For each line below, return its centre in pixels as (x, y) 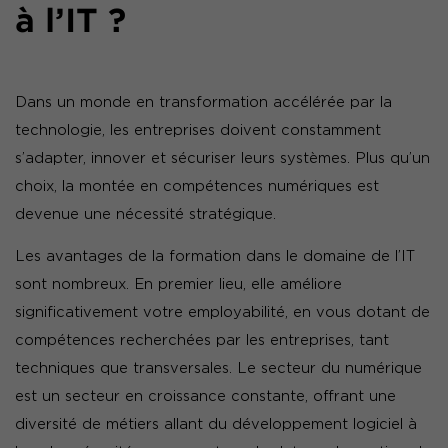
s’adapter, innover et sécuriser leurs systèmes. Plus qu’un (222, 158)
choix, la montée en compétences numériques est (197, 186)
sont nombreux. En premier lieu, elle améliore (178, 284)
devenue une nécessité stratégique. (145, 214)
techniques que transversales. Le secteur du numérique (218, 368)
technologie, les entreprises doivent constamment (198, 130)
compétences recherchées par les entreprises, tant (202, 340)
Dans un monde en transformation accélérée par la (203, 102)
